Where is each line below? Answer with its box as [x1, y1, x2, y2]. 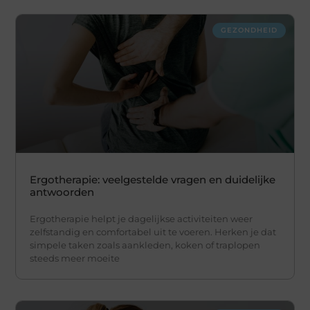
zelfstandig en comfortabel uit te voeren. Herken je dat [30, 226, 277, 238]
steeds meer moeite [30, 253, 120, 264]
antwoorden [30, 185, 95, 199]
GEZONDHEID [220, 25, 277, 35]
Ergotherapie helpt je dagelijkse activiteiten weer [30, 213, 253, 225]
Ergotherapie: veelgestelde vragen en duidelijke [30, 173, 276, 187]
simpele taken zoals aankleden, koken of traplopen [30, 239, 261, 251]
